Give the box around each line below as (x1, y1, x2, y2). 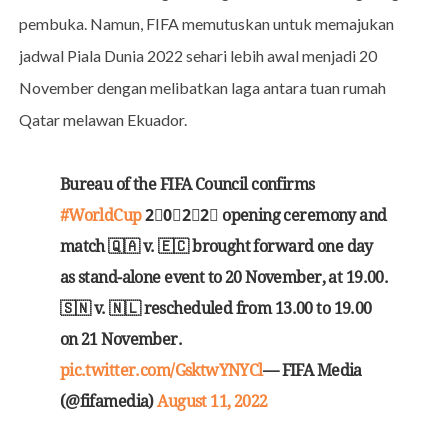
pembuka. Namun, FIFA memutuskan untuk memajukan (18, 13, 394, 33)
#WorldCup (59, 205, 142, 225)
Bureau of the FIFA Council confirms (59, 174, 315, 194)
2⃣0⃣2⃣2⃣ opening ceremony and (141, 205, 387, 225)
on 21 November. (59, 329, 183, 349)
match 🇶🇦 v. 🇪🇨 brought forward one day (59, 236, 373, 256)
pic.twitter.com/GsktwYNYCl (59, 360, 263, 380)
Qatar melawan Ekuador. (18, 109, 187, 129)
